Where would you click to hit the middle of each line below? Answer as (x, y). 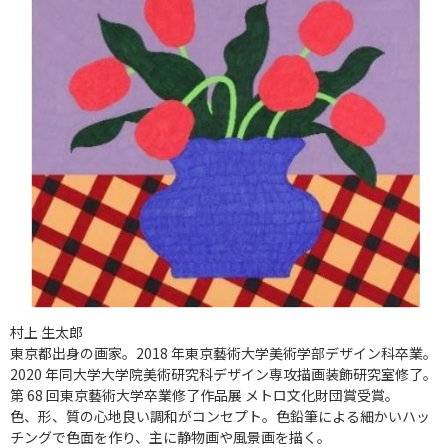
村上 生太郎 (46, 331)
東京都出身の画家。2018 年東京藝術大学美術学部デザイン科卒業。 (223, 352)
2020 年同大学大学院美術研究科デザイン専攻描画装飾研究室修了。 (223, 373)
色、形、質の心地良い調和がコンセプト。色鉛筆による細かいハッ (220, 415)
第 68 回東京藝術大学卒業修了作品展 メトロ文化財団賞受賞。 (204, 394)
